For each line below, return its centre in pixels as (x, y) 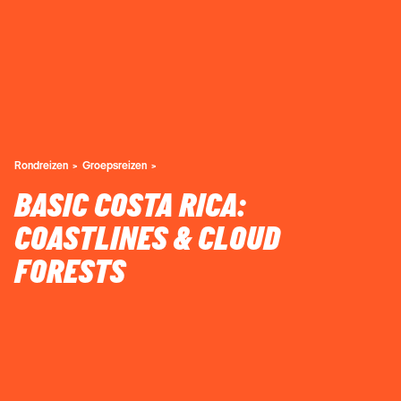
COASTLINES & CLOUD (147, 239)
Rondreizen (41, 165)
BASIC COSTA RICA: (130, 206)
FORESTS (70, 273)
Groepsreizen (115, 165)
